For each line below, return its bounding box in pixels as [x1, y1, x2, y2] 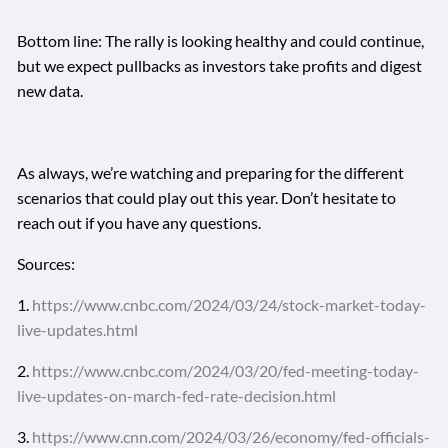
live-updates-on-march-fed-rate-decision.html [17, 385, 337, 405]
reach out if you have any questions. [17, 212, 262, 232]
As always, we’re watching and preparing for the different [17, 162, 405, 182]
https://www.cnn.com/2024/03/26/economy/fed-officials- [32, 426, 431, 446]
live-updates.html [17, 319, 139, 339]
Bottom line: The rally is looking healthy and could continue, [17, 30, 425, 50]
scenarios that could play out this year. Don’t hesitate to [17, 187, 397, 207]
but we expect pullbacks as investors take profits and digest [17, 55, 423, 75]
